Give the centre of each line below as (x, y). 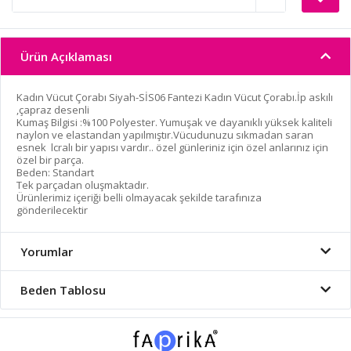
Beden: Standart (55, 172)
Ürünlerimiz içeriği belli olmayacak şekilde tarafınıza (139, 197)
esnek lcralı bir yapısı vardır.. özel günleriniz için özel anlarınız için (172, 147)
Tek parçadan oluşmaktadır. (83, 185)
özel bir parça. (50, 159)
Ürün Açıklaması (66, 56)
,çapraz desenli (53, 109)
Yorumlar (47, 251)
